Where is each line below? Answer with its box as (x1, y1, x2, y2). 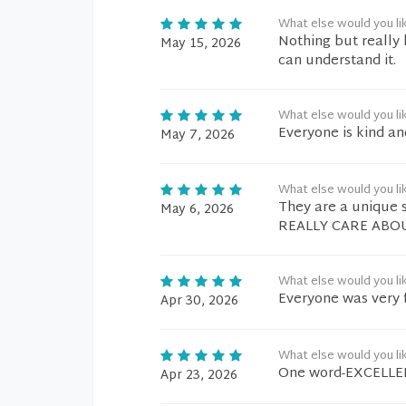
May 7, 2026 (160, 124, 235, 147)
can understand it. (278, 49, 396, 73)
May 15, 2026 (160, 33, 241, 55)
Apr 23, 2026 (160, 364, 237, 387)
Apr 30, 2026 (160, 290, 238, 313)
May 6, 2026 (160, 198, 234, 221)
